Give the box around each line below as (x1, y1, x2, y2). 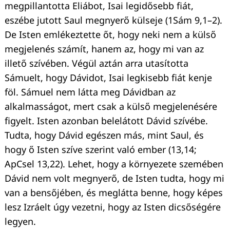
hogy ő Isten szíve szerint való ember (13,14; (5, 143, 197, 156)
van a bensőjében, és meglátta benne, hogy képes (5, 186, 223, 199)
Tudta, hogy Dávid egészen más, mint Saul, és (5, 128, 204, 141)
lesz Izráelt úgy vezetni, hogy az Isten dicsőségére (5, 200, 221, 213)
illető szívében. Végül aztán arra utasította (5, 56, 188, 69)
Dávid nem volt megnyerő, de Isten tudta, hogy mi (5, 171, 224, 184)
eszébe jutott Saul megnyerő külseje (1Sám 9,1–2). (5, 13, 222, 26)
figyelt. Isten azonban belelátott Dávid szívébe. (5, 114, 208, 127)
